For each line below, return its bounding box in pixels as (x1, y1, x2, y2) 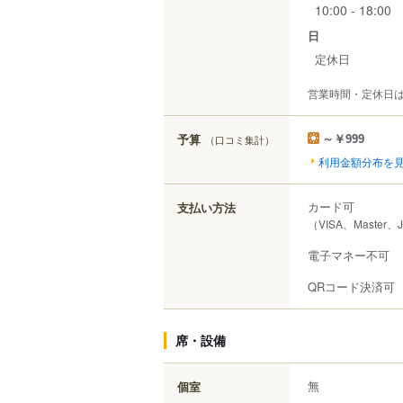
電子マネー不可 (308, 246, 390, 264)
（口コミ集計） (205, 131, 274, 147)
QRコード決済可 (308, 277, 395, 295)
